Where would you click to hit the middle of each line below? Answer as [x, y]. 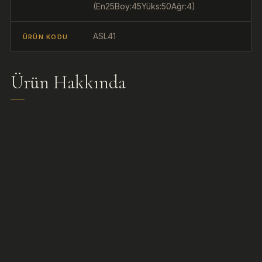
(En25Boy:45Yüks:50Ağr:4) [144, 6]
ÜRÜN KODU [46, 37]
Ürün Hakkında [68, 82]
